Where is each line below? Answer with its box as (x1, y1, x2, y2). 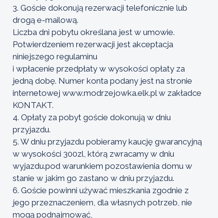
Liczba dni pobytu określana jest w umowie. (13, 27, 175, 37)
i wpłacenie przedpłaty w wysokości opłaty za (13, 63, 185, 73)
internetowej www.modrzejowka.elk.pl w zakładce (13, 88, 201, 98)
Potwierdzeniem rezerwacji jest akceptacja (13, 39, 173, 49)
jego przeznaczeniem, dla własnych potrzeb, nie (13, 197, 192, 207)
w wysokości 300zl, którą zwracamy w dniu (13, 148, 174, 159)
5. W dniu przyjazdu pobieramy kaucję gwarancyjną (13, 136, 202, 146)
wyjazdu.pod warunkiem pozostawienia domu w (13, 161, 192, 171)
